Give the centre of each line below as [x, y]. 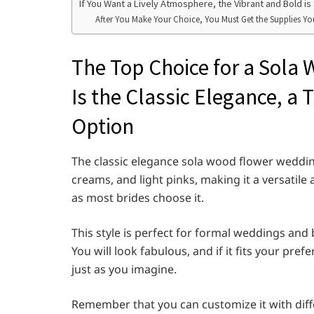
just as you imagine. [124, 269]
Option [103, 126]
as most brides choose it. [138, 197]
